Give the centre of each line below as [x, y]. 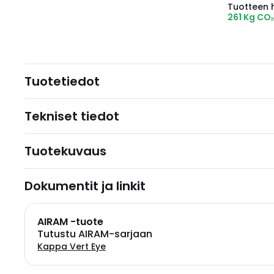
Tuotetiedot [62, 81]
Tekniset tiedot [72, 116]
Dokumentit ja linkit [85, 186]
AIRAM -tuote [70, 222]
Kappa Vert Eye [72, 246]
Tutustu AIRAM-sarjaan [95, 234]
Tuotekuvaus [65, 151]
